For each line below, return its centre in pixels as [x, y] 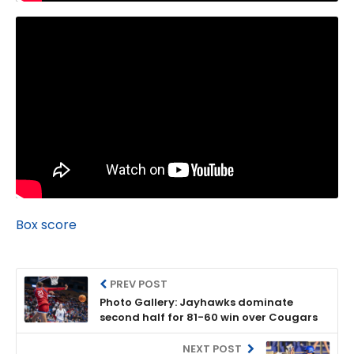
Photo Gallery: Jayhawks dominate [196, 302]
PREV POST [139, 284]
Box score [46, 224]
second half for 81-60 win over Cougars [209, 317]
